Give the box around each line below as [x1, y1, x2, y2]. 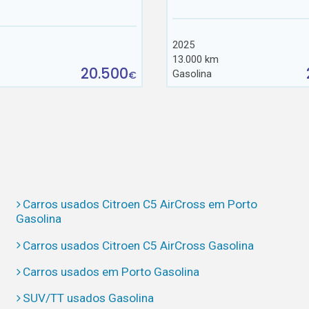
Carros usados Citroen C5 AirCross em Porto [23, 197, 258, 212]
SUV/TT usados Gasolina [23, 291, 154, 306]
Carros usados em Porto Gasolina [23, 264, 200, 279]
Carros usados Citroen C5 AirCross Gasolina [23, 238, 255, 252]
